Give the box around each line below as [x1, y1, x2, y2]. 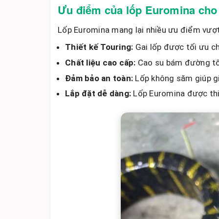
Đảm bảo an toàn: [65, 73, 133, 83]
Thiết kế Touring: [65, 42, 133, 52]
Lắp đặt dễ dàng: [65, 88, 131, 99]
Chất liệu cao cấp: [65, 57, 136, 67]
